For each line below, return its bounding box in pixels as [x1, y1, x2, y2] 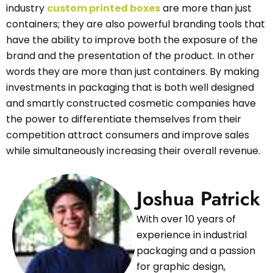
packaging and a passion [136, 244, 255, 258]
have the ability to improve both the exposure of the [6, 32, 258, 47]
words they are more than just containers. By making [6, 64, 259, 79]
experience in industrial [136, 228, 247, 243]
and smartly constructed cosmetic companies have [6, 96, 256, 110]
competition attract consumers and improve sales [6, 127, 249, 142]
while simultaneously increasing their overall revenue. [6, 143, 260, 158]
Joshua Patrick [136, 185, 260, 213]
